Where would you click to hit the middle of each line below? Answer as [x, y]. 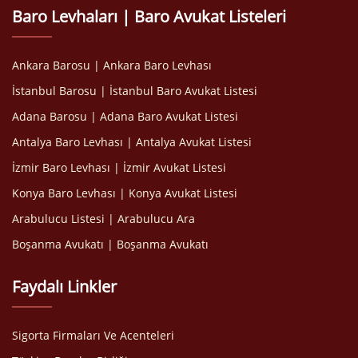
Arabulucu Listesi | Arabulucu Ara [103, 218]
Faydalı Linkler [64, 286]
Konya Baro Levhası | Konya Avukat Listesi [125, 193]
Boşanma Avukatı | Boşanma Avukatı [110, 244]
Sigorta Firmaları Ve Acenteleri [93, 335]
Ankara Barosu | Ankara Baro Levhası [112, 65]
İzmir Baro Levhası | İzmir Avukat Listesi [119, 167]
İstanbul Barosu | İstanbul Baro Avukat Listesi [135, 90]
